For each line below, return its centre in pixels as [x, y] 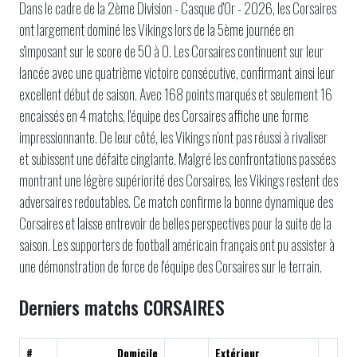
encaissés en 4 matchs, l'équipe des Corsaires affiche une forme [164, 116]
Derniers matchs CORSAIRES [122, 307]
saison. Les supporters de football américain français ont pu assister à [177, 245]
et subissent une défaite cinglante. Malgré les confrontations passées [177, 159]
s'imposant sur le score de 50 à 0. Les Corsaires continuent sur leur [171, 51]
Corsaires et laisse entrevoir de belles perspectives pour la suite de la [175, 223]
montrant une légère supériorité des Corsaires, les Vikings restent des [178, 180]
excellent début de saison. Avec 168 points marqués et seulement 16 [176, 94]
